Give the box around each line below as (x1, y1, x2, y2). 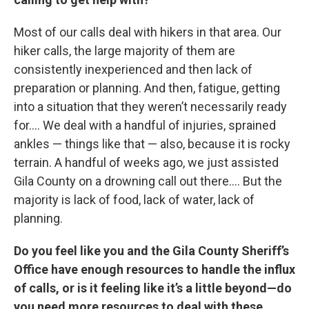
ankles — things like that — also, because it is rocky (14, 137, 290, 151)
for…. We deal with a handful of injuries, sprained (14, 118, 276, 132)
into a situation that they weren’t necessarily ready (14, 99, 287, 114)
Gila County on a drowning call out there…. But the (14, 174, 282, 188)
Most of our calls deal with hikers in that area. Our (14, 25, 281, 39)
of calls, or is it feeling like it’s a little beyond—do (14, 281, 292, 295)
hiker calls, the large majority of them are (14, 43, 235, 58)
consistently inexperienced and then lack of (14, 62, 252, 77)
